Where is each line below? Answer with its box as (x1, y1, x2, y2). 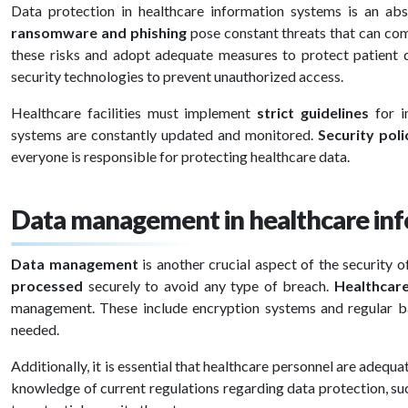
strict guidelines (250, 104, 370, 121)
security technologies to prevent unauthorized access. (11, 67, 346, 85)
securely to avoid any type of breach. (87, 277, 334, 294)
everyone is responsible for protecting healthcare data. (11, 148, 352, 165)
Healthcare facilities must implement (11, 104, 251, 121)
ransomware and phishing (11, 24, 187, 41)
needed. (11, 321, 62, 338)
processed (11, 277, 88, 294)
